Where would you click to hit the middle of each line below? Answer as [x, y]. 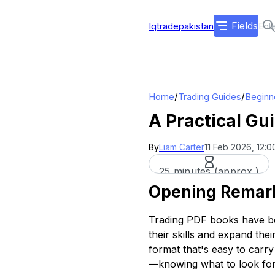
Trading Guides [210, 96]
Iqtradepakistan [181, 26]
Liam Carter [182, 147]
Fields [245, 26]
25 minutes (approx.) [209, 171]
